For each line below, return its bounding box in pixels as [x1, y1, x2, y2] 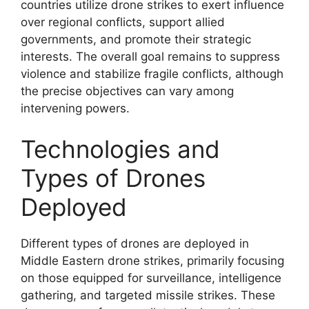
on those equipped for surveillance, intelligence [21, 271, 281, 285]
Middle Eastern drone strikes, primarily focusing [21, 254, 284, 268]
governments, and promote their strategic [21, 32, 251, 46]
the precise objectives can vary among [21, 83, 234, 98]
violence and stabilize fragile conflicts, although [21, 66, 283, 81]
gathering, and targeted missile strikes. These [21, 288, 275, 302]
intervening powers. [21, 101, 130, 115]
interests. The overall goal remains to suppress [21, 49, 280, 63]
